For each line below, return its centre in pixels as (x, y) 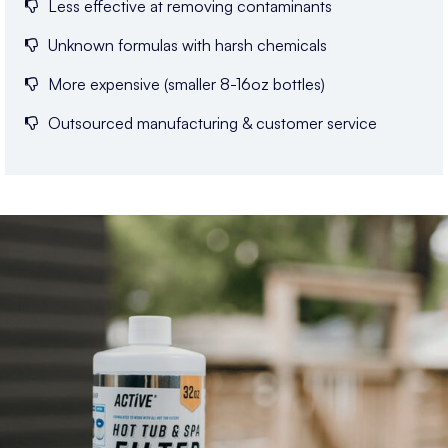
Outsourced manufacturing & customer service (212, 122)
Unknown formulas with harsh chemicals (187, 44)
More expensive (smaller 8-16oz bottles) (186, 83)
